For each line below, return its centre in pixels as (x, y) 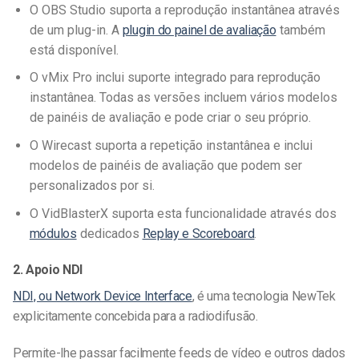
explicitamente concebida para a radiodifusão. (135, 317)
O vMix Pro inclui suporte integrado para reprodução (175, 78)
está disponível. (74, 50)
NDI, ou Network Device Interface (103, 296)
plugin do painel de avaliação (199, 30)
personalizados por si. (92, 186)
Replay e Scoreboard (198, 233)
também (301, 30)
